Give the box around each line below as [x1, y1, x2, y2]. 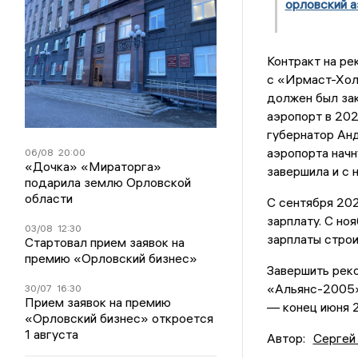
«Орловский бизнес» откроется [25, 309, 214, 326]
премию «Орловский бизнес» [25, 249, 198, 266]
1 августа [25, 325, 79, 342]
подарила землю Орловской [25, 173, 192, 190]
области [25, 189, 74, 206]
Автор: [266, 329, 305, 346]
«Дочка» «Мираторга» [25, 157, 162, 174]
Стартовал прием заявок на [25, 233, 185, 250]
